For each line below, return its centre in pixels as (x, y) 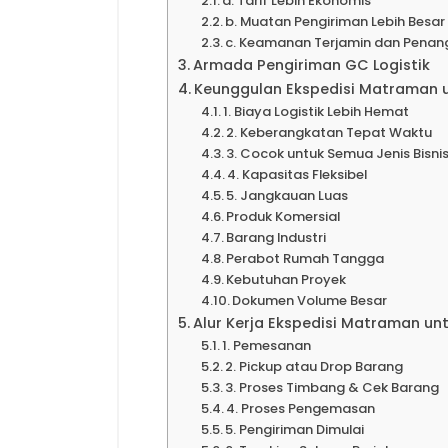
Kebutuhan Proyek (286, 279)
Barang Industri (276, 237)
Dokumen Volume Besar (310, 300)
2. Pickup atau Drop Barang (314, 366)
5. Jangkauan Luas (287, 195)
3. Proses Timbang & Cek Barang (332, 387)
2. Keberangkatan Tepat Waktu (329, 132)
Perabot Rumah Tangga (305, 258)
